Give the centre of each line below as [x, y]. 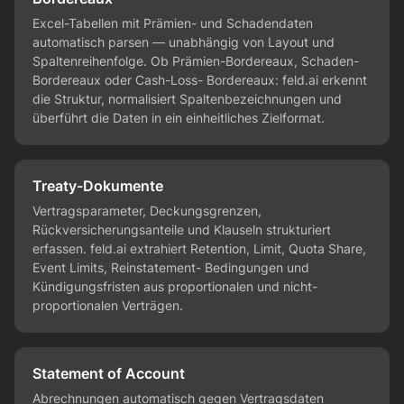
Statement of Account [109, 374]
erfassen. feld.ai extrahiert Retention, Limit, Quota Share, [199, 249]
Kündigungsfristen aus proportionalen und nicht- [175, 287]
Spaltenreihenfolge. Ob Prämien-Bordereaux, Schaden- [196, 61]
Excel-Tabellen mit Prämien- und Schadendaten [173, 23]
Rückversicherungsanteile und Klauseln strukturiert [182, 230]
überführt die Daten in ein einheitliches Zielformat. [179, 118]
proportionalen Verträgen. [108, 306]
